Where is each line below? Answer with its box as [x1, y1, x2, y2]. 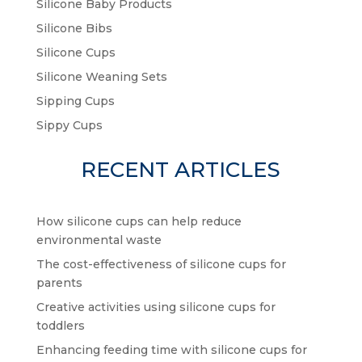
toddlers [36, 318, 85, 333]
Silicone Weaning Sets [36, 69, 167, 84]
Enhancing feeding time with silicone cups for [36, 343, 307, 357]
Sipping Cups [36, 94, 115, 108]
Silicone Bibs [36, 21, 112, 36]
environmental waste [36, 233, 162, 247]
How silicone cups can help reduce [36, 214, 242, 229]
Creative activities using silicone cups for [36, 300, 276, 314]
